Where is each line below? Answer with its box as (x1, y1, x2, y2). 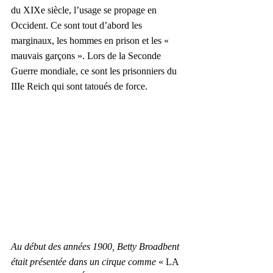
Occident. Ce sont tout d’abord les (11, 19, 144, 30)
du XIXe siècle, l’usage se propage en (11, 4, 159, 15)
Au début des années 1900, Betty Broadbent (11, 241, 182, 252)
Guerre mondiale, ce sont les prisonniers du (11, 65, 179, 76)
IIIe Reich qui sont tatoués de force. (11, 80, 147, 91)
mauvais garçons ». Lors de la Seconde (11, 50, 163, 61)
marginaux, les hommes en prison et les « (11, 35, 171, 46)
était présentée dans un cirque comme (11, 256, 156, 267)
